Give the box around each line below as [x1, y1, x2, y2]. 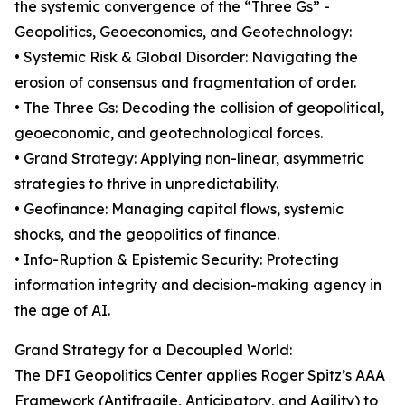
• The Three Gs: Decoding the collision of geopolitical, [14, 99, 384, 118]
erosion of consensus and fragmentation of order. [14, 73, 356, 92]
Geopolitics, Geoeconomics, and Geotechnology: [14, 23, 352, 42]
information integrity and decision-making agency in [14, 276, 381, 295]
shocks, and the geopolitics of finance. [14, 225, 279, 244]
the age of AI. [14, 301, 110, 320]
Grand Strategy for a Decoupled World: [14, 341, 292, 360]
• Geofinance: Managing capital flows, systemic [14, 200, 344, 219]
